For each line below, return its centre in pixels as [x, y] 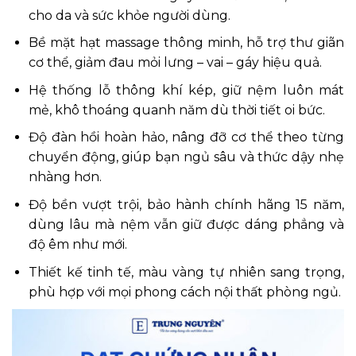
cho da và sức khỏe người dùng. [129, 15]
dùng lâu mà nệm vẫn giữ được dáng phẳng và [186, 224]
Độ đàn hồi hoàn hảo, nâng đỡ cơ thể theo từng [186, 137]
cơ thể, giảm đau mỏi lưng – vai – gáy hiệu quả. [175, 63]
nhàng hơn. [65, 177]
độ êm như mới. [77, 244]
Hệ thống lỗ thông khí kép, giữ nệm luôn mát [186, 90]
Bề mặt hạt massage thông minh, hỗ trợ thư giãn [186, 43]
